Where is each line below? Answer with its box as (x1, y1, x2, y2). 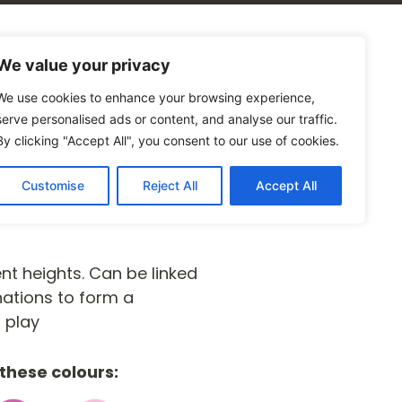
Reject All (142, 178, 197, 193)
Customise (21, 178, 84, 193)
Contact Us (185, 53, 286, 78)
